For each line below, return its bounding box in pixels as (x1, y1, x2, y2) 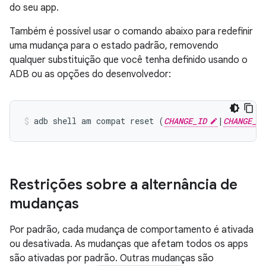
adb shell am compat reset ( (34, 115, 164, 126)
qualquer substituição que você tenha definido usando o (9, 53, 248, 66)
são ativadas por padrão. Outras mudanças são (9, 252, 214, 264)
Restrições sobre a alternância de (9, 175, 237, 194)
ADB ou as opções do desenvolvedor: (9, 68, 171, 80)
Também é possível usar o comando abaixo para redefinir (9, 25, 253, 37)
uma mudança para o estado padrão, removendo (9, 39, 218, 52)
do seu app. (9, 1, 59, 14)
